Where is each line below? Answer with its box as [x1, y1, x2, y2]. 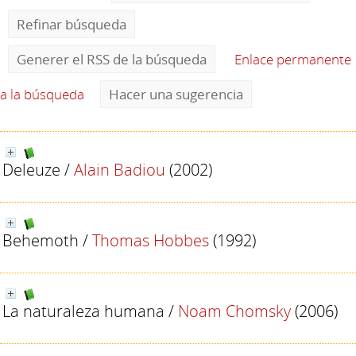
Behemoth [2, 229, 79, 251]
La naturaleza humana [2, 300, 164, 322]
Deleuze [2, 158, 60, 180]
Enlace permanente [234, 50, 351, 68]
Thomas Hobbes [92, 229, 209, 251]
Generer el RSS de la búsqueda [17, 50, 207, 68]
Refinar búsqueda [17, 15, 126, 33]
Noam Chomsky [178, 300, 291, 322]
